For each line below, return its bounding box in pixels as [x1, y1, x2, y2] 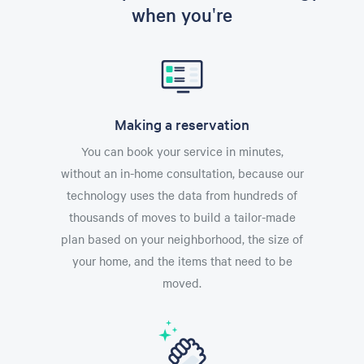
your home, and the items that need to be [71, 252, 292, 269]
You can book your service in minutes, [80, 142, 284, 159]
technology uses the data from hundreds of [67, 186, 297, 203]
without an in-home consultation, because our [60, 164, 304, 181]
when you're [132, 2, 232, 27]
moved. [162, 274, 201, 291]
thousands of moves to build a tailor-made [68, 208, 296, 225]
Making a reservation [115, 114, 249, 133]
